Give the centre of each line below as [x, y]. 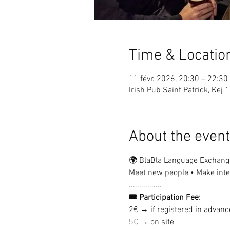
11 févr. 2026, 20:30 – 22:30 [178, 79]
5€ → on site [151, 222]
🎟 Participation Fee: [165, 198]
